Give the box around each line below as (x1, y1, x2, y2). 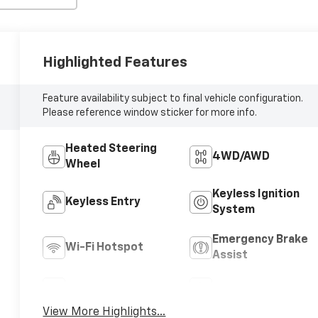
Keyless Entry (65, 196, 141, 208)
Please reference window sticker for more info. (43, 107, 258, 118)
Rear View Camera (65, 283, 164, 295)
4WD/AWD (212, 150, 270, 163)
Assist (212, 249, 248, 261)
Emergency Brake (212, 234, 308, 246)
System (212, 204, 255, 216)
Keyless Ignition (212, 188, 300, 200)
